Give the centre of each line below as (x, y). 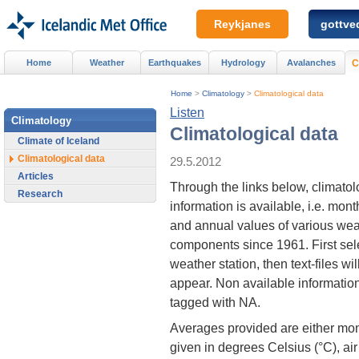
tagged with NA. (215, 303)
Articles (36, 176)
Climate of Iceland (58, 141)
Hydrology (243, 62)
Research (40, 194)
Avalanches (311, 62)
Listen (187, 112)
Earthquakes (175, 62)
